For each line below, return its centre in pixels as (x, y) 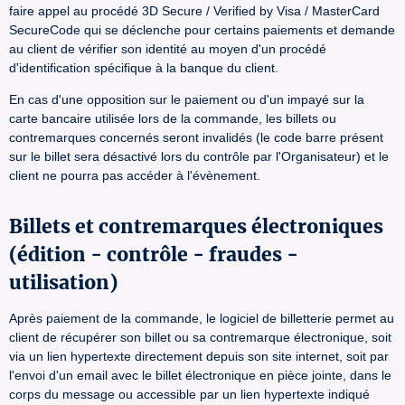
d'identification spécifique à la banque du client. (144, 68)
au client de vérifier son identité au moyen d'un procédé (168, 49)
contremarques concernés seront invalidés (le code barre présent (196, 137)
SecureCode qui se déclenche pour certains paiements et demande (202, 30)
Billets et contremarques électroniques (196, 226)
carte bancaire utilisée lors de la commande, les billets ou (173, 118)
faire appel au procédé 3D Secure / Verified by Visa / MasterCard (194, 11)
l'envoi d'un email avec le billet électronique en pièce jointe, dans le (200, 375)
